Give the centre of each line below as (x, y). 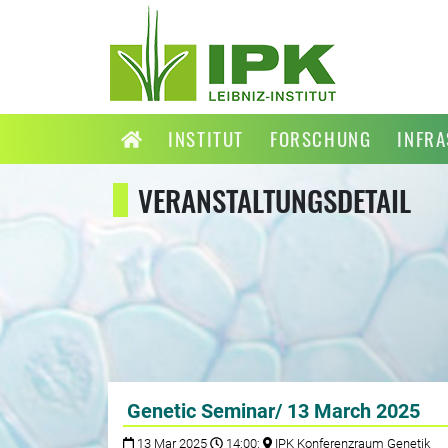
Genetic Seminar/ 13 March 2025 (273, 411)
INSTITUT (206, 138)
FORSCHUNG (320, 138)
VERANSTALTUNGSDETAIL (274, 200)
